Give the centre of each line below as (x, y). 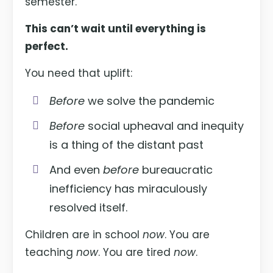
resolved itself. (89, 208)
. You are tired (136, 253)
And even (76, 170)
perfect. (47, 47)
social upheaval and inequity (165, 126)
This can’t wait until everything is (116, 29)
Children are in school (84, 235)
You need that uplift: (79, 73)
